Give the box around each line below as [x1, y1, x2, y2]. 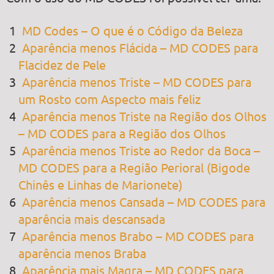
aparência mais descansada [18, 210, 165, 226]
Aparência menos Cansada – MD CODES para [22, 193, 265, 209]
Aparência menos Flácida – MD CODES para [22, 39, 258, 55]
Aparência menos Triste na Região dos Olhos [22, 108, 267, 124]
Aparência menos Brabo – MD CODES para [22, 228, 254, 243]
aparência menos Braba [18, 245, 146, 261]
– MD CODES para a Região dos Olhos [18, 125, 226, 141]
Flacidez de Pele [18, 56, 106, 72]
